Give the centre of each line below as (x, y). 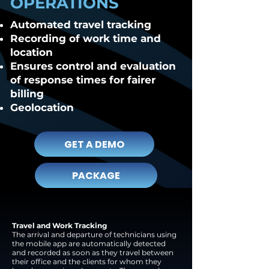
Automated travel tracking (81, 25)
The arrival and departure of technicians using (94, 234)
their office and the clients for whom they (87, 261)
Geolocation (42, 107)
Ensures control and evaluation (93, 66)
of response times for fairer (83, 80)
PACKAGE (96, 175)
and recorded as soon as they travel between (93, 252)
